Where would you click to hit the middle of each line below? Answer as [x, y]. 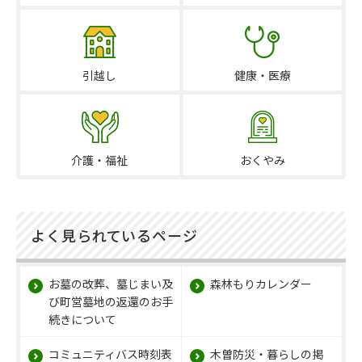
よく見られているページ [114, 235]
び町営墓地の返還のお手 [111, 301]
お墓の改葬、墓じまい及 [111, 283]
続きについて [82, 319]
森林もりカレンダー [261, 283]
